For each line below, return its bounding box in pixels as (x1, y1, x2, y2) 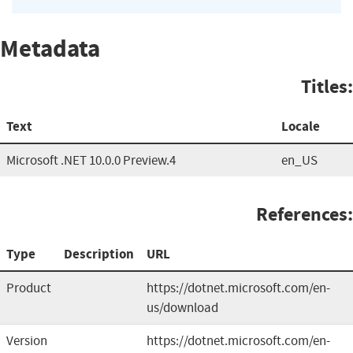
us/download (147, 299, 218, 316)
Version (6, 332, 47, 349)
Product (6, 279, 51, 296)
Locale (281, 117, 320, 136)
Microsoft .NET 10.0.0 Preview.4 (6, 151, 176, 169)
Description (64, 244, 134, 263)
